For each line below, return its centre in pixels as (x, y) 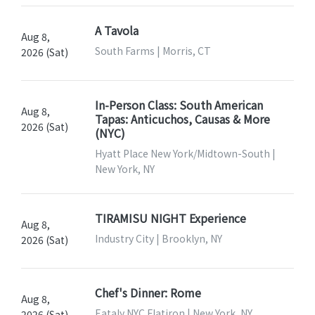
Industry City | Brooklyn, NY (158, 238)
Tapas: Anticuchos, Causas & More (182, 118)
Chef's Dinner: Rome (148, 292)
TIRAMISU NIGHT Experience (170, 218)
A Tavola (116, 30)
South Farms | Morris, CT (153, 50)
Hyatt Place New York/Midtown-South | (185, 153)
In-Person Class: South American (179, 104)
